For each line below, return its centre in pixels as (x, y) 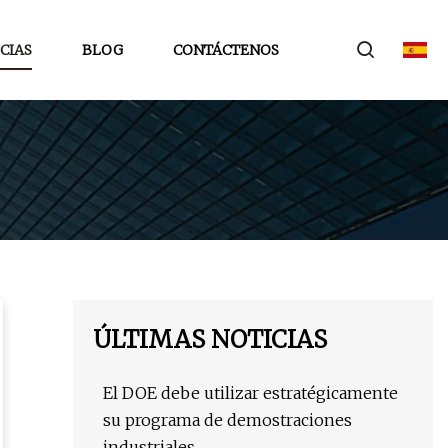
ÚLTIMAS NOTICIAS (210, 340)
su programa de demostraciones (227, 420)
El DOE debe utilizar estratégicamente (250, 393)
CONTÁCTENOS (226, 49)
